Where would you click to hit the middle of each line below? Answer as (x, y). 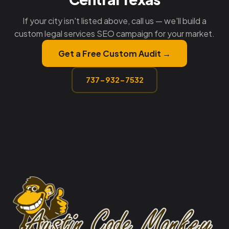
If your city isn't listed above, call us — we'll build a (114, 20)
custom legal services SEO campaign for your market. (114, 33)
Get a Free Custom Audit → (114, 53)
